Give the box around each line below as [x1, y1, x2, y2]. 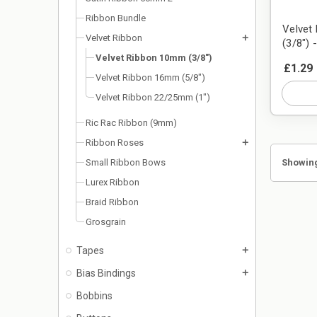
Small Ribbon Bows [86, 157, 166, 168]
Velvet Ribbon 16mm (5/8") [96, 72, 205, 83]
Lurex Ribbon [86, 177, 139, 188]
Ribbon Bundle [86, 13, 146, 24]
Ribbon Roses [86, 137, 144, 149]
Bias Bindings [76, 267, 136, 279]
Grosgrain [86, 217, 126, 228]
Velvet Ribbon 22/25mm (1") [96, 92, 210, 103]
